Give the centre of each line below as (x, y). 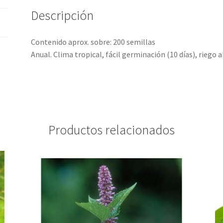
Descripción (62, 15)
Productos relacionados (111, 130)
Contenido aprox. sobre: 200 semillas (93, 42)
